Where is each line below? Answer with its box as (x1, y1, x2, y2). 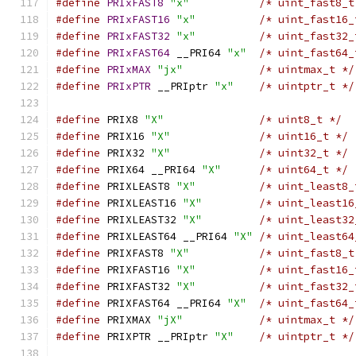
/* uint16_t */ (259, 130, 348, 143)
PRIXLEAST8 (100, 180, 176, 193)
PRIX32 (100, 146, 151, 160)
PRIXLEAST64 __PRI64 (100, 230, 234, 243)
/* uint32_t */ (259, 146, 348, 160)
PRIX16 (100, 130, 151, 143)
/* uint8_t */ (259, 113, 342, 126)
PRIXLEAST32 (100, 213, 183, 226)
